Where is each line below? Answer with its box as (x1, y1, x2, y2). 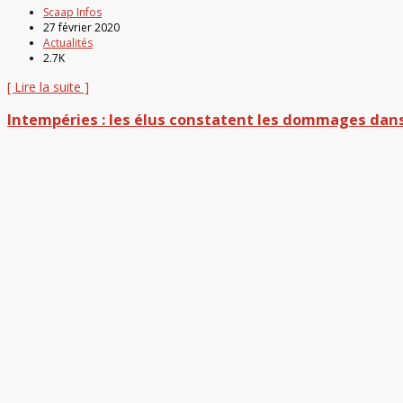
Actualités (43, 34, 93, 50)
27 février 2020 (43, 19, 120, 35)
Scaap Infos (43, 4, 102, 20)
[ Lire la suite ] (7, 77, 89, 95)
